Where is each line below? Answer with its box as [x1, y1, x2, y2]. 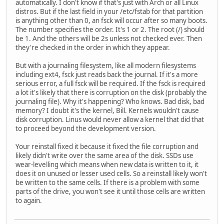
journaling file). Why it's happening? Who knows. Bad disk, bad [15, 97, 204, 106]
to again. [15, 196, 42, 205]
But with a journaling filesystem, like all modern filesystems [15, 61, 196, 70]
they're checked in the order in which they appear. [15, 43, 170, 52]
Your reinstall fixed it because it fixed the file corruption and [15, 142, 198, 151]
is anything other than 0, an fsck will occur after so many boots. [15, 16, 207, 25]
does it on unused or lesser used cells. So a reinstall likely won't [15, 169, 207, 178]
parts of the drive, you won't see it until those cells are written [15, 187, 205, 196]
